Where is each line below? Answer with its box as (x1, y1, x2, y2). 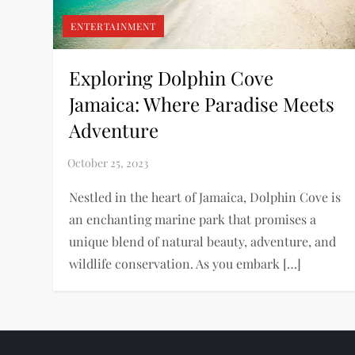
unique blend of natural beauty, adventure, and (69, 232, 337, 250)
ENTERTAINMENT (71, 19, 157, 32)
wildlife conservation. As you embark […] (69, 254, 302, 272)
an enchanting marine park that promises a (69, 210, 317, 227)
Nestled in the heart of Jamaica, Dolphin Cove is (69, 188, 342, 205)
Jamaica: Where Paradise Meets (69, 90, 335, 116)
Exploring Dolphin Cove (69, 64, 274, 90)
